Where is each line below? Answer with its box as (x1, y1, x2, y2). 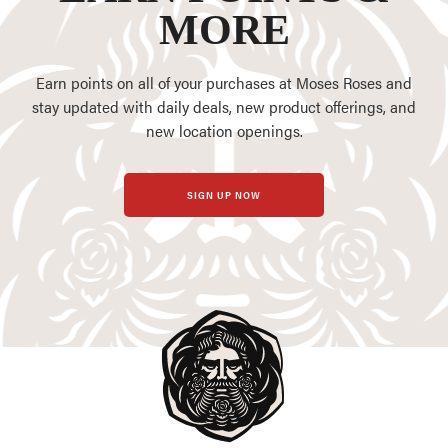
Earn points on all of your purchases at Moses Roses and (36, 71, 412, 95)
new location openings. (145, 119, 303, 143)
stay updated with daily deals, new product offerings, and (32, 95, 416, 119)
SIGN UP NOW (187, 188, 261, 203)
